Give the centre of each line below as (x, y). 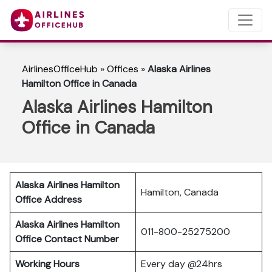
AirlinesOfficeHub (60, 69)
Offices (123, 69)
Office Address (49, 199)
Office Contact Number (70, 239)
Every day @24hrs (182, 264)
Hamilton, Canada (180, 192)
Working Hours (47, 264)
